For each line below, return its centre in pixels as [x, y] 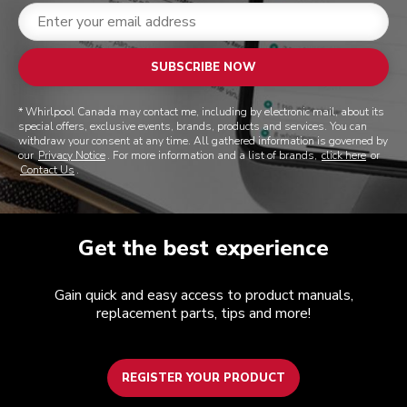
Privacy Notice [72, 156]
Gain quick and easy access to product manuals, [203, 296]
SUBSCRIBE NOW [203, 68]
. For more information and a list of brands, [213, 156]
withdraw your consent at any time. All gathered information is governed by [203, 141]
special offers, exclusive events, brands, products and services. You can [193, 127]
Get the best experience [203, 248]
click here [344, 156]
